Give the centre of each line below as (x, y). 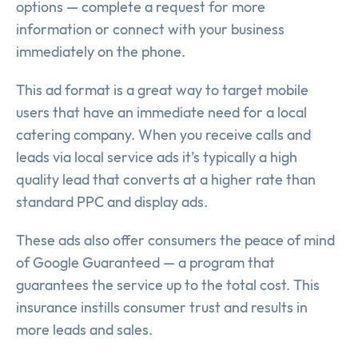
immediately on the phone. (101, 52)
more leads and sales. (84, 330)
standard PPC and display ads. (112, 202)
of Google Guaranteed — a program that (145, 263)
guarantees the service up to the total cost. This (168, 285)
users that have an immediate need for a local (161, 113)
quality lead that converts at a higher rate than (166, 180)
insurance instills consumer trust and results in (162, 308)
